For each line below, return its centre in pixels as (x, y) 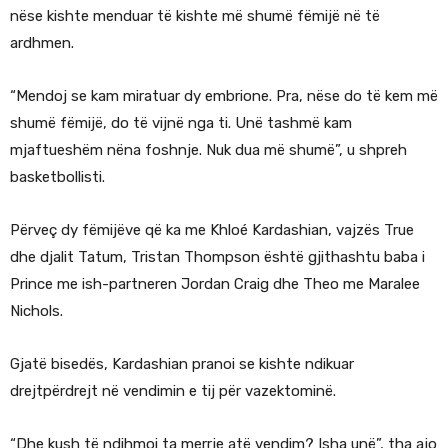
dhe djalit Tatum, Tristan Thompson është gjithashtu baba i (217, 257)
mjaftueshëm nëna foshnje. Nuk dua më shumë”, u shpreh (208, 150)
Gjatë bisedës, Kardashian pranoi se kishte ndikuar (182, 364)
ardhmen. (42, 43)
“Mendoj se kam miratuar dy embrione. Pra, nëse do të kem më (224, 96)
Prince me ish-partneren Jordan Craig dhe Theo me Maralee (215, 284)
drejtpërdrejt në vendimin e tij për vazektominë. (173, 391)
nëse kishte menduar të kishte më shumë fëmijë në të (195, 16)
